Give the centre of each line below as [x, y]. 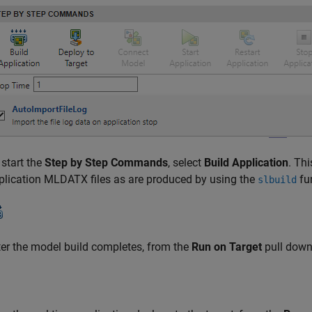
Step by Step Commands [106, 163]
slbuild [277, 180]
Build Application [246, 163]
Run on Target [227, 247]
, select [186, 163]
